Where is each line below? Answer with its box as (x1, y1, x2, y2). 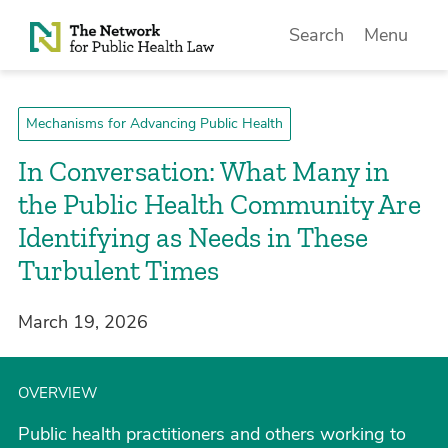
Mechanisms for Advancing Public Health (26, 114, 283, 133)
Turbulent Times (18, 254, 219, 287)
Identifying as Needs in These (18, 221, 368, 254)
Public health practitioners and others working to (18, 422, 406, 446)
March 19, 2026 (18, 310, 148, 334)
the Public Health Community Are (18, 188, 421, 221)
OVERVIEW (18, 383, 98, 403)
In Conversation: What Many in (18, 155, 389, 188)
